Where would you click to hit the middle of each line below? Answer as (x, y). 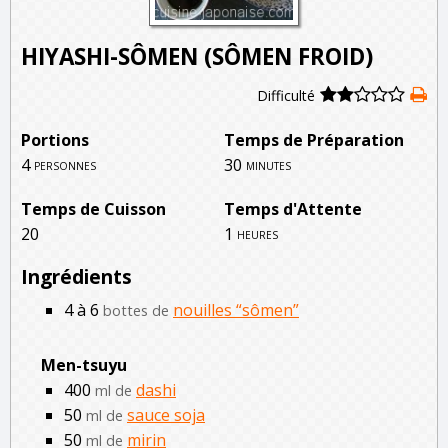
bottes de (136, 310)
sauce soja (166, 414)
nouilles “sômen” (236, 309)
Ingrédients (76, 276)
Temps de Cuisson (93, 208)
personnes (65, 164)
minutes (268, 164)
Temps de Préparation (314, 139)
